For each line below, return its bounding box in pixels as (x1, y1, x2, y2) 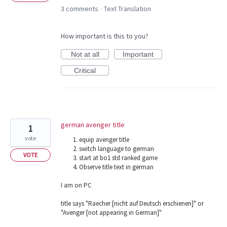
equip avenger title (79, 135, 130, 144)
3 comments (61, 4, 98, 13)
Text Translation (104, 4, 151, 13)
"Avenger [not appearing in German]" (61, 208, 162, 217)
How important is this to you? (61, 31, 148, 41)
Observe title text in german (79, 162, 154, 171)
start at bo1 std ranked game (79, 153, 158, 162)
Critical (74, 66, 96, 74)
